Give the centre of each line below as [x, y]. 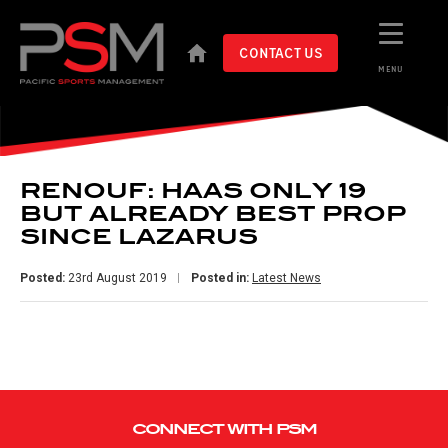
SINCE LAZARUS [139, 237]
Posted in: [220, 278]
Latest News [286, 278]
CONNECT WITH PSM [224, 429]
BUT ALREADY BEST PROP [213, 214]
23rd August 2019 [116, 278]
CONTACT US [280, 53]
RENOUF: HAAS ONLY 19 [193, 191]
